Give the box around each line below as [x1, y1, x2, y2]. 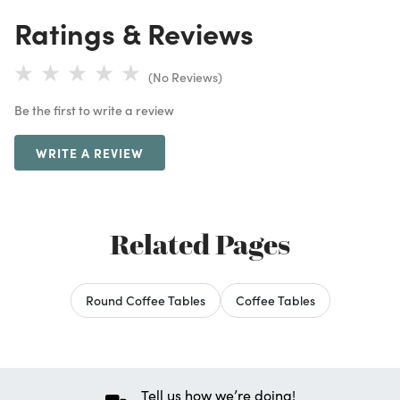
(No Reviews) [148, 68, 222, 87]
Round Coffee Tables [85, 290, 205, 309]
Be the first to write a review [14, 100, 174, 119]
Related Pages [110, 226, 290, 262]
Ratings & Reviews [14, 12, 254, 52]
